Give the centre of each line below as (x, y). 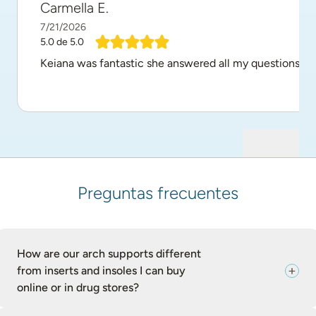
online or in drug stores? (78, 287)
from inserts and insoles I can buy (101, 271)
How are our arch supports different (109, 254)
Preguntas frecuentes (158, 193)
